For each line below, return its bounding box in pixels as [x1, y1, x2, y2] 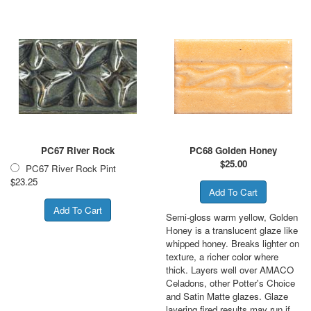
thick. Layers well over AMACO [166, 262, 294, 276]
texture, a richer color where [166, 249, 278, 263]
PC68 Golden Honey [190, 143, 277, 157]
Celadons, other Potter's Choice [166, 276, 295, 289]
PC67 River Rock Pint [26, 161, 116, 175]
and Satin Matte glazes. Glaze [166, 289, 288, 303]
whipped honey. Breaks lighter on [166, 236, 299, 250]
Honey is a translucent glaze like [166, 223, 298, 237]
